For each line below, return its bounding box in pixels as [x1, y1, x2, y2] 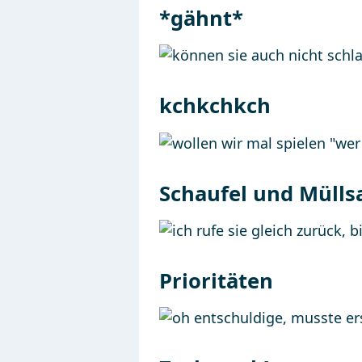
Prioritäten [159, 266, 273, 295]
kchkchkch [159, 91, 271, 120]
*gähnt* [159, 4, 243, 33]
